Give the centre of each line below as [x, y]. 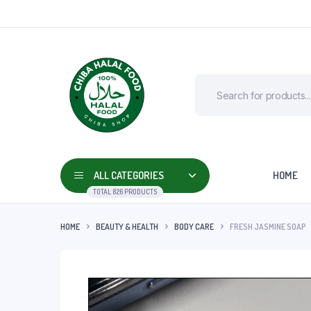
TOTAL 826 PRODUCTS [125, 192]
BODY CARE [194, 226]
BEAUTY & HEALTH [127, 226]
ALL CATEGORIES [129, 175]
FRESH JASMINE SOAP [268, 226]
